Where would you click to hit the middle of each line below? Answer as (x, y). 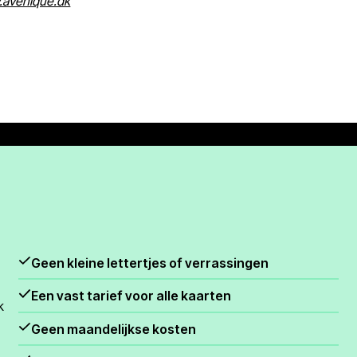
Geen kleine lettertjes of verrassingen (149, 263)
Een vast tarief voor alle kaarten (131, 296)
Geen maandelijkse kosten (113, 329)
